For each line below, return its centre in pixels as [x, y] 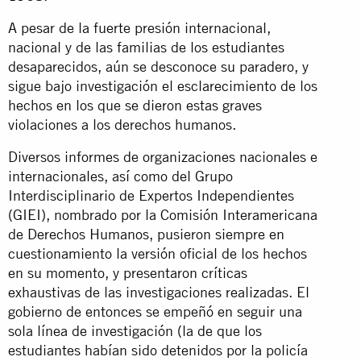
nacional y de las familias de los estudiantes [146, 47]
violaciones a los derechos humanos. [124, 124]
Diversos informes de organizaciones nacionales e [163, 156]
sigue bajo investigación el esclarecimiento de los [163, 85]
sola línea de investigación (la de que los [135, 330]
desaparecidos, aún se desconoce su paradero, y [158, 66]
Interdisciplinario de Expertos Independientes [151, 195]
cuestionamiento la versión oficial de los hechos [158, 253]
